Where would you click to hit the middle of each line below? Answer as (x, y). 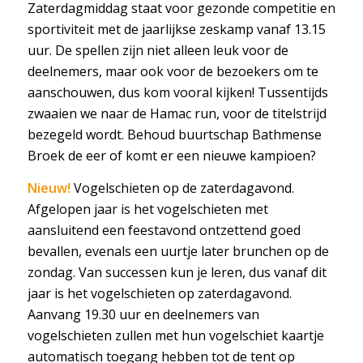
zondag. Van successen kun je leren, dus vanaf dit (177, 272)
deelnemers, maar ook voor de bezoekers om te (173, 72)
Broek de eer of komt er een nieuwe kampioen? (171, 156)
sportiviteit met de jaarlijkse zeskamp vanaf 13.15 (176, 30)
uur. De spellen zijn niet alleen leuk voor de (158, 51)
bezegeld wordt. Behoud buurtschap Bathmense (174, 135)
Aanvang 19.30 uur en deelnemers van (143, 314)
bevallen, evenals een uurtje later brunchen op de (178, 251)
